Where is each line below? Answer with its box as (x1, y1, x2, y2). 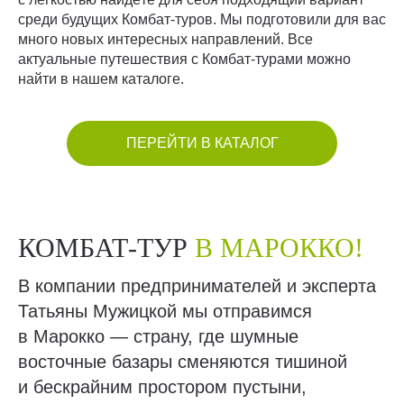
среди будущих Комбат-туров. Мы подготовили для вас (18, 12, 386, 27)
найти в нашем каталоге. (18, 71, 184, 87)
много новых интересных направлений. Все (18, 32, 313, 47)
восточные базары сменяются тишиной (18, 352, 347, 372)
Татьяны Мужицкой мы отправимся (18, 301, 312, 321)
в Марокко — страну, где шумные (18, 326, 298, 346)
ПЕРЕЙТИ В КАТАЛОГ (125, 135, 279, 151)
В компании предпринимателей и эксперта (18, 276, 376, 296)
